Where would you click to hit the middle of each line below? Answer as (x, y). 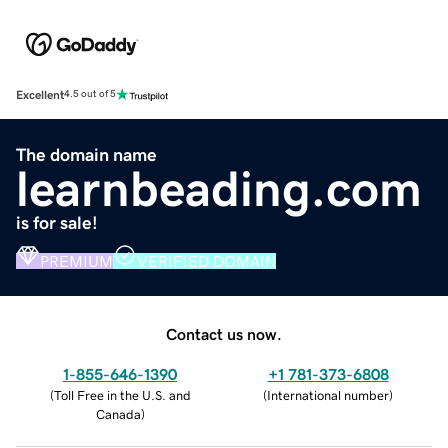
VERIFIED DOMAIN (206, 260)
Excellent (40, 94)
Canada (118, 414)
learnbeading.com (219, 188)
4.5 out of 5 (90, 94)
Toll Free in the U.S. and (122, 395)
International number (328, 395)
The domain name (86, 154)
